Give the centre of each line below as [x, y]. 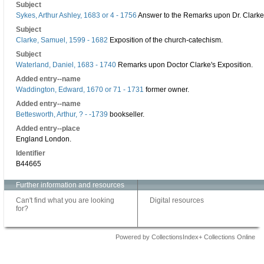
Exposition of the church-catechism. [165, 40]
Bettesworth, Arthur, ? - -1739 [62, 114]
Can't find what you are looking [65, 200]
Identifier [31, 153]
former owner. [166, 90]
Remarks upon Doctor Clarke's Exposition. [184, 65]
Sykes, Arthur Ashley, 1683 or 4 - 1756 [76, 15]
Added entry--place [48, 128]
